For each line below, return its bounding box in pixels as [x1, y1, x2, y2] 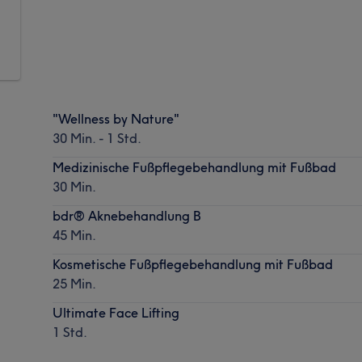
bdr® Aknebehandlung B [53, 207, 202, 224]
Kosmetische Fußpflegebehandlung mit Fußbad [53, 255, 334, 272]
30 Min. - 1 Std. [53, 129, 142, 146]
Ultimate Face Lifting [53, 304, 180, 321]
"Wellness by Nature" [53, 110, 180, 127]
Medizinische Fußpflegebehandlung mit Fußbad [53, 158, 337, 175]
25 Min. [53, 275, 97, 292]
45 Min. [53, 226, 97, 243]
